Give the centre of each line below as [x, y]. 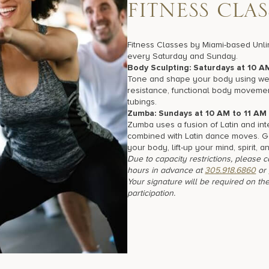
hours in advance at [166, 170]
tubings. [142, 101]
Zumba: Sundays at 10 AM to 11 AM [197, 113]
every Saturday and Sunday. [183, 56]
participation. [153, 193]
